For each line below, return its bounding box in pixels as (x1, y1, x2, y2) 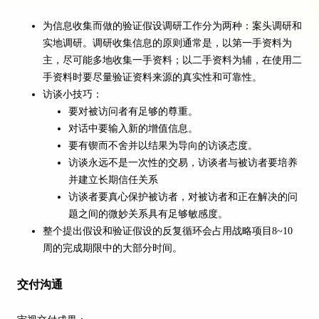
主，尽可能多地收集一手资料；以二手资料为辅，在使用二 (43, 55, 302, 66)
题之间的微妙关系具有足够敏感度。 (68, 209, 228, 220)
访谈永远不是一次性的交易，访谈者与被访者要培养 (68, 157, 298, 169)
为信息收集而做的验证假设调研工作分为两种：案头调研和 (43, 21, 302, 32)
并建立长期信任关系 (68, 174, 158, 186)
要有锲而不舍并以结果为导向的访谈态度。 (68, 140, 258, 152)
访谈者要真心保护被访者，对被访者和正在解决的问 (68, 192, 298, 203)
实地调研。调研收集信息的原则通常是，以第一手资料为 (43, 38, 292, 49)
